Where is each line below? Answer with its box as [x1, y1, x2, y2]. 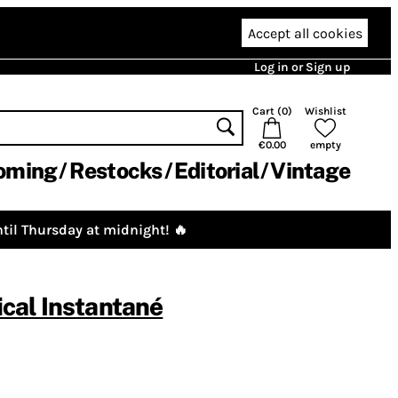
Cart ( [251, 105, 282, 117]
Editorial [173, 157, 259, 184]
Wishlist [304, 105, 346, 117]
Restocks [68, 157, 163, 184]
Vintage [270, 157, 350, 184]
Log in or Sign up [254, 60, 350, 75]
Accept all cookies [247, 24, 362, 42]
